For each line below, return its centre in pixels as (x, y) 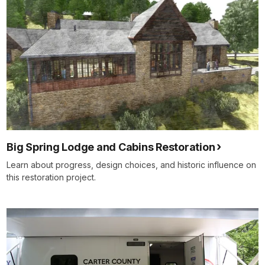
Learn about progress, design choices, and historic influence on (131, 165)
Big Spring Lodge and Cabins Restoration (111, 147)
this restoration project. (51, 177)
